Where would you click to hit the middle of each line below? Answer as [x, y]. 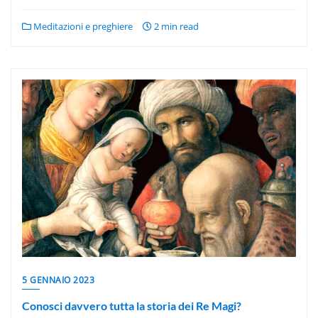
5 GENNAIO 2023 [58, 280]
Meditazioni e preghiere [82, 26]
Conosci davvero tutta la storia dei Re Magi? [132, 306]
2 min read [175, 26]
